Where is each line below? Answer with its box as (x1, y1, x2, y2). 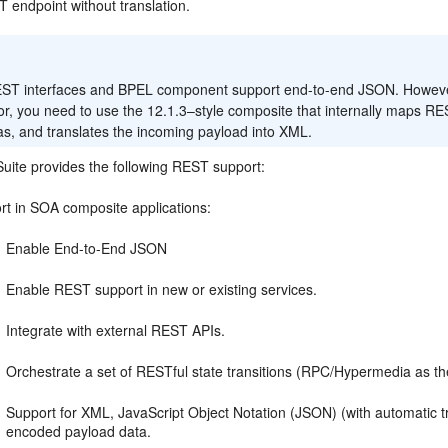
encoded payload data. (6, 421, 152, 441)
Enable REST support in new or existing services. (6, 279, 318, 299)
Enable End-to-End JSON (6, 238, 168, 258)
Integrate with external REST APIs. (6, 320, 226, 340)
